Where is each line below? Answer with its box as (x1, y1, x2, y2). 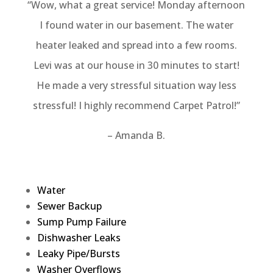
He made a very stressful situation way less (36, 78, 236, 92)
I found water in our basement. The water (39, 18, 233, 32)
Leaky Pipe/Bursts (37, 246, 120, 260)
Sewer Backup (37, 199, 102, 213)
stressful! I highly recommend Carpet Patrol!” (32, 98, 240, 112)
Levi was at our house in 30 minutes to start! (33, 58, 239, 72)
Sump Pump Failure (37, 214, 126, 229)
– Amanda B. (107, 128, 166, 142)
